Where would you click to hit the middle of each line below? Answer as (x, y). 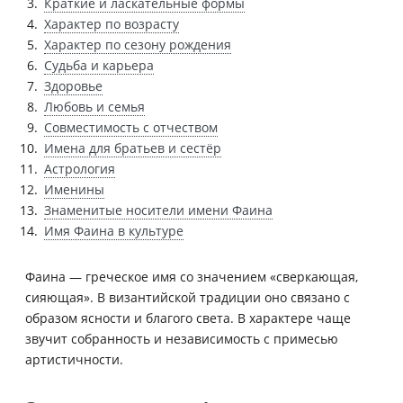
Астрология (80, 168)
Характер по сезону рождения (138, 44)
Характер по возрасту (112, 23)
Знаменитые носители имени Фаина (158, 210)
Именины (74, 189)
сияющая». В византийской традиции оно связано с (188, 297)
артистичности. (74, 359)
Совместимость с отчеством (131, 127)
